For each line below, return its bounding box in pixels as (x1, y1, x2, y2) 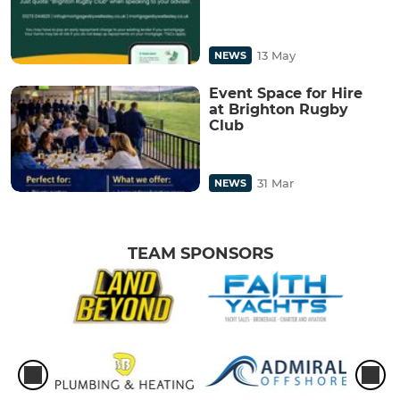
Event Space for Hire (209, 84, 362, 102)
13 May (257, 47, 296, 62)
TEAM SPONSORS (127, 243, 273, 263)
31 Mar (257, 175, 294, 190)
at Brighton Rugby (209, 100, 348, 118)
